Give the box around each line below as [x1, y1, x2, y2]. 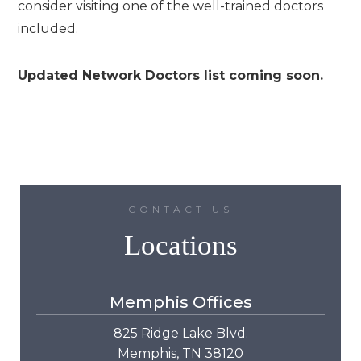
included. [18, 21, 79, 36]
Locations [123, 230, 238, 261]
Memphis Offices [109, 293, 252, 312]
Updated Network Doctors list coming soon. [18, 68, 324, 83]
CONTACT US [128, 203, 233, 215]
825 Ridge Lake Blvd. [113, 326, 248, 341]
